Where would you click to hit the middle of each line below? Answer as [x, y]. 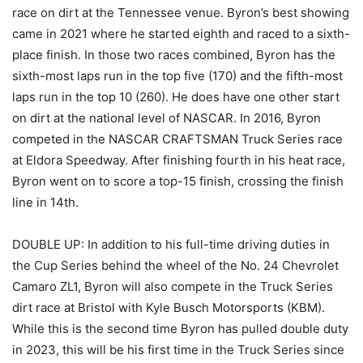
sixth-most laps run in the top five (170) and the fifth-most [177, 76]
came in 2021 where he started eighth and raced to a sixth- [181, 34]
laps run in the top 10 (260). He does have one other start [176, 97]
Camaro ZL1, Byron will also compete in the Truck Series [173, 287]
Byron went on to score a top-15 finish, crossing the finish [178, 181]
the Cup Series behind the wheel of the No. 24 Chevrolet [175, 266]
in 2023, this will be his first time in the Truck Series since [178, 350]
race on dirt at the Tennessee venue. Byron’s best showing [181, 13]
